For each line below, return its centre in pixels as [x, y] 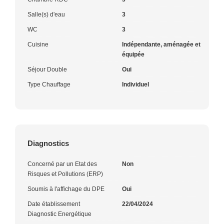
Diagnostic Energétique [59, 214]
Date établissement [54, 204]
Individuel [135, 84]
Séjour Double [47, 69]
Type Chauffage [49, 84]
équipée [133, 54]
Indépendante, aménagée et [161, 44]
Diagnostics [48, 143]
